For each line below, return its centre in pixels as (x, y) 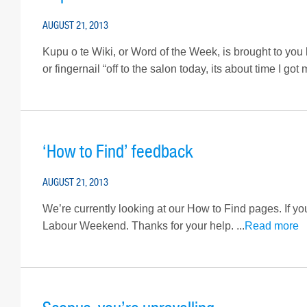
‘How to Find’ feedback (118, 151)
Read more (272, 226)
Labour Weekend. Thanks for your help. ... (144, 226)
